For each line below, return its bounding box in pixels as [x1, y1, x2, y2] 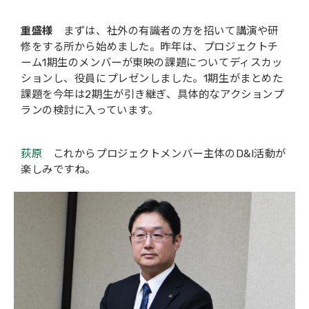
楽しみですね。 [21, 163, 97, 177]
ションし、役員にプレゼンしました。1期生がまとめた [21, 72, 283, 86]
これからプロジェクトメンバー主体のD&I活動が [42, 148, 286, 161]
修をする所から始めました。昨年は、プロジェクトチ [21, 41, 279, 54]
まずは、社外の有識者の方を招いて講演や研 [52, 25, 279, 38]
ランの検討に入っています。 [21, 104, 159, 117]
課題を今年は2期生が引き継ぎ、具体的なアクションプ [21, 88, 284, 101]
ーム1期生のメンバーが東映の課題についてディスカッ [21, 57, 283, 70]
